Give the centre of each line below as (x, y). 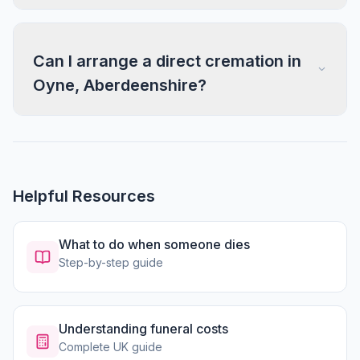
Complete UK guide (110, 347)
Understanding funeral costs (143, 329)
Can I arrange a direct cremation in (167, 61)
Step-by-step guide (111, 262)
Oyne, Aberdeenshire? (120, 85)
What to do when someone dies (154, 244)
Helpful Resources (84, 196)
